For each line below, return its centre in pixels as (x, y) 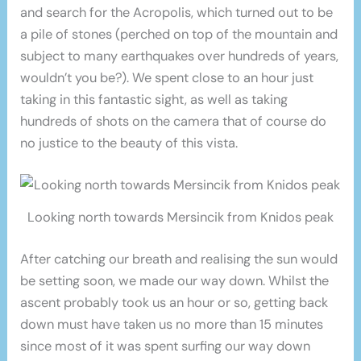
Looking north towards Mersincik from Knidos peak (180, 218)
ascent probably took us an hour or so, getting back (174, 303)
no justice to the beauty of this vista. (129, 143)
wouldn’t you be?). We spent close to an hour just (167, 78)
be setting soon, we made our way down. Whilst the (175, 281)
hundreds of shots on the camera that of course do (174, 122)
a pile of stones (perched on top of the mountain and (179, 35)
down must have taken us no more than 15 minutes (172, 325)
